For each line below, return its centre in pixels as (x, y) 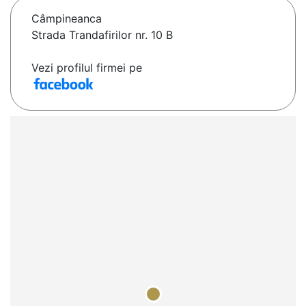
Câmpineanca (67, 19)
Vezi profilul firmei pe (87, 68)
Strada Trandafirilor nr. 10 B (102, 35)
